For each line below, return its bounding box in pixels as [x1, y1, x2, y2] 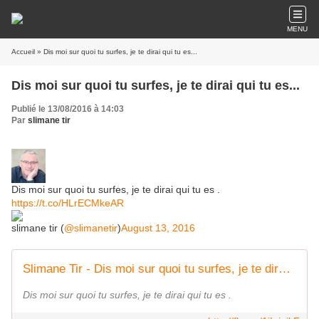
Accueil [11, 48, 35, 56]
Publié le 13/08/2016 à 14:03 [11, 104, 124, 114]
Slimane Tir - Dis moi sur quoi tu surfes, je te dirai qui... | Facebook [278, 262, 291, 276]
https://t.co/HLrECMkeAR [11, 197, 124, 209]
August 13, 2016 [121, 222, 195, 234]
